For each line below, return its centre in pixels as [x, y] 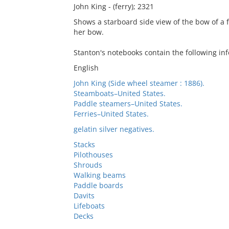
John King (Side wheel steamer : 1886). [139, 83]
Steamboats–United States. [119, 93]
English [86, 68]
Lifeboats [89, 206]
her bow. [88, 32]
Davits [84, 196]
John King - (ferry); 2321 [113, 6]
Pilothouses [93, 155]
